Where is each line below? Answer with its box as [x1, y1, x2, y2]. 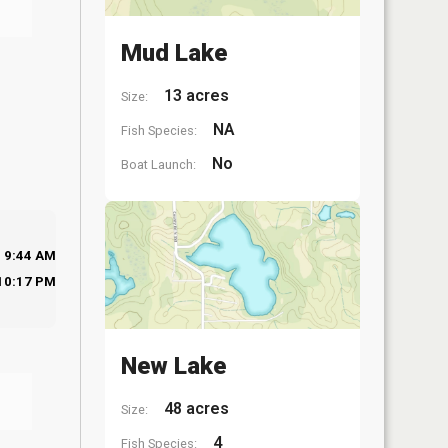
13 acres [160, 86, 229, 105]
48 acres [160, 398, 229, 418]
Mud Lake [121, 39, 227, 67]
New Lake [121, 351, 226, 380]
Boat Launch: [121, 157, 196, 172]
